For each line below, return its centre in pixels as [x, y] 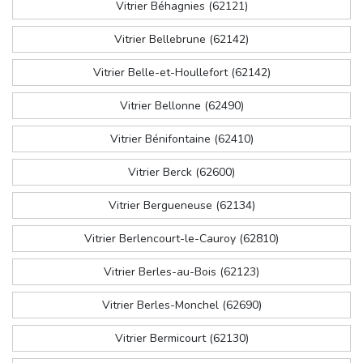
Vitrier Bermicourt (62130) [181, 339]
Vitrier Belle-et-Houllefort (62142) [181, 73]
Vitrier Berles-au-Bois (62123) [181, 272]
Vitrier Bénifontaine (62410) [181, 139]
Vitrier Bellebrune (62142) [181, 40]
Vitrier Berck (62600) [181, 173]
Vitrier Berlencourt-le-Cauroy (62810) [181, 239]
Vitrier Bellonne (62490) [181, 106]
